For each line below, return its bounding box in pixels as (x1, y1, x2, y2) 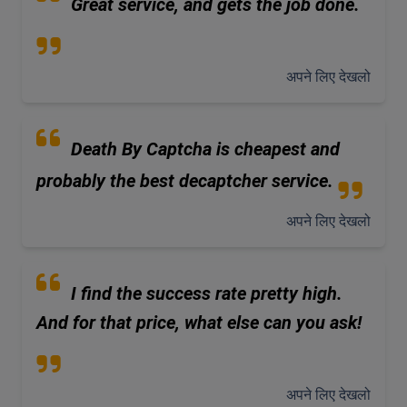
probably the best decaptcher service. (36, 169, 333, 192)
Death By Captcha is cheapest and (71, 137, 340, 160)
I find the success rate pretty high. (71, 282, 342, 304)
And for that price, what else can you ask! (36, 311, 362, 333)
